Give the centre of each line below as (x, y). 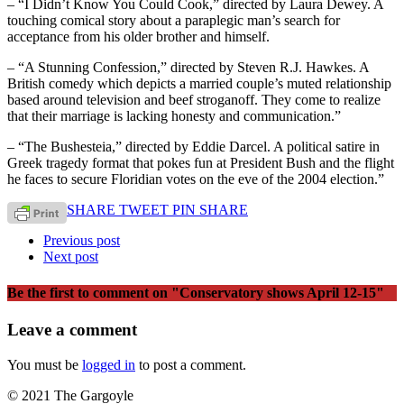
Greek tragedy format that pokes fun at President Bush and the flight (201, 163)
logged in (109, 364)
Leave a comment (72, 329)
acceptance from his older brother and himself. (138, 37)
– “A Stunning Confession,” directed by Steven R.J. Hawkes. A (188, 68)
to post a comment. (191, 364)
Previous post (82, 241)
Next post (71, 257)
